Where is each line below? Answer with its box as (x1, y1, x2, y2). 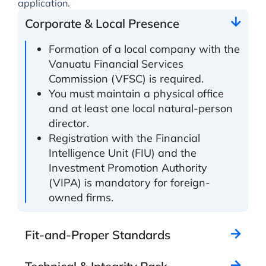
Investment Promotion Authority (48, 160, 207, 175)
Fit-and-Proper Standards (24, 227, 170, 242)
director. (48, 116, 89, 130)
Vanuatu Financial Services (48, 56, 183, 71)
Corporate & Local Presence (24, 15, 179, 31)
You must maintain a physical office (48, 86, 224, 100)
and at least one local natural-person (48, 101, 233, 115)
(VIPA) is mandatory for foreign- (48, 175, 210, 189)
